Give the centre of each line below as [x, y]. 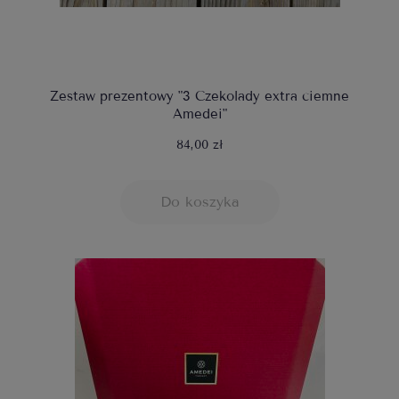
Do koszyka [199, 202]
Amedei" [199, 114]
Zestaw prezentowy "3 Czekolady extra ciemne [199, 97]
